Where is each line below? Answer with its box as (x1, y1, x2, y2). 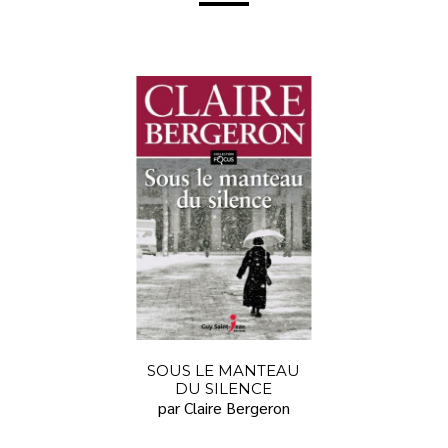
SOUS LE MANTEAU (147, 361, 301, 381)
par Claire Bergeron (157, 397, 290, 419)
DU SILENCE (175, 379, 273, 399)
